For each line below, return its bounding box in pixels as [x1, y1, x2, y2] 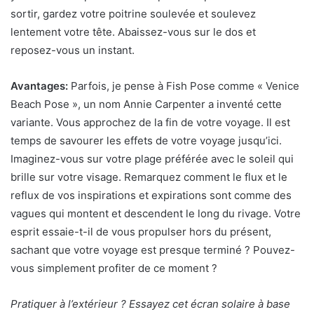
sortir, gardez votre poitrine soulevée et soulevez [11, 7, 256, 20]
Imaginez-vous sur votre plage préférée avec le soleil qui [11, 152, 294, 165]
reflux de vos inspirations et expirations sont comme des [11, 189, 292, 202]
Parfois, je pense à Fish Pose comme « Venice [71, 79, 299, 93]
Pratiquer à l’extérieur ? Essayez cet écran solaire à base [11, 297, 290, 310]
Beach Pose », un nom [11, 97, 121, 111]
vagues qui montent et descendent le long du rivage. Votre [11, 207, 301, 220]
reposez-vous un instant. [11, 43, 135, 57]
